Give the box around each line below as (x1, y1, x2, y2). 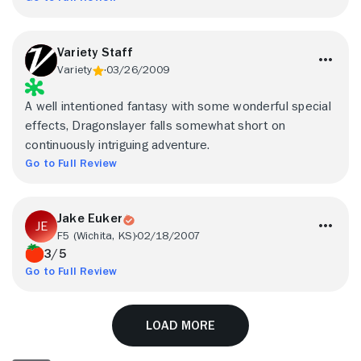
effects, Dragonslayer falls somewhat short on (25, 119, 286, 132)
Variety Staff (57, 46, 134, 59)
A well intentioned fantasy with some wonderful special (25, 100, 331, 113)
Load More (146, 318, 215, 332)
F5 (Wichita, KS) (57, 230, 137, 241)
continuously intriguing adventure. (25, 139, 210, 151)
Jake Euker (57, 212, 122, 225)
